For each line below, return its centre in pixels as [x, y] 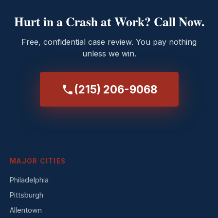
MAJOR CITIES [38, 161]
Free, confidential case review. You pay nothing [109, 42]
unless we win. [109, 54]
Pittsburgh [27, 195]
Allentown [26, 210]
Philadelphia [29, 180]
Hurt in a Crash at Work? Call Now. [109, 21]
